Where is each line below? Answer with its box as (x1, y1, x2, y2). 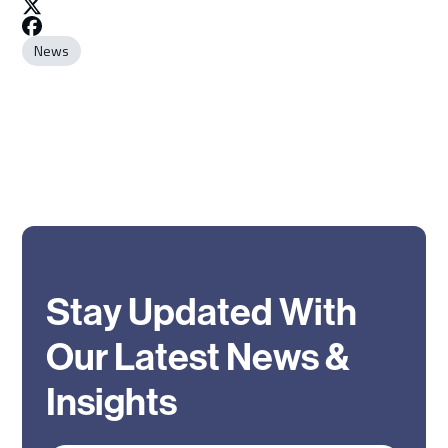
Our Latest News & (46, 334, 351, 380)
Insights (46, 379, 178, 425)
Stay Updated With (46, 289, 358, 335)
